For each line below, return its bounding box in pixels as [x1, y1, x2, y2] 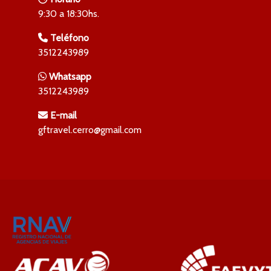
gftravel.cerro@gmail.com [38, 123, 142, 135]
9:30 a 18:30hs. [38, 7, 99, 19]
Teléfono [50, 31, 89, 44]
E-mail [50, 109, 77, 121]
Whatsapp [49, 70, 91, 82]
